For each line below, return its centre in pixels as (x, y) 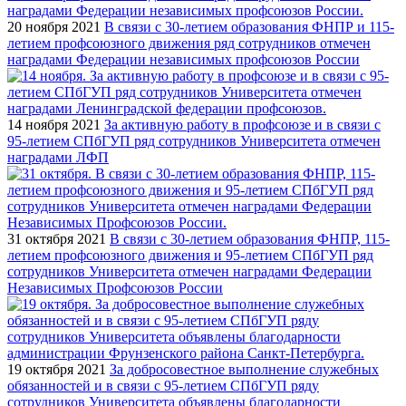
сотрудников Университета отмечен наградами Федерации (189, 271)
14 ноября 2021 (54, 124)
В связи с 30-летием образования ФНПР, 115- (250, 238)
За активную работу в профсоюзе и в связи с (242, 124)
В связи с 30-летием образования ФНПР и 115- (249, 26)
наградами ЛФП (58, 157)
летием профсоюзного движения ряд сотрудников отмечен (189, 43)
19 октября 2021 (57, 369)
